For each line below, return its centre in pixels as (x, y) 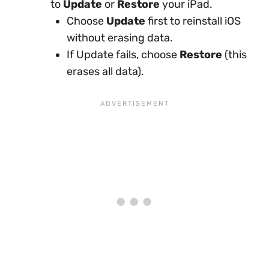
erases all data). (105, 71)
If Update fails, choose (123, 55)
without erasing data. (120, 38)
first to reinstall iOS (193, 21)
